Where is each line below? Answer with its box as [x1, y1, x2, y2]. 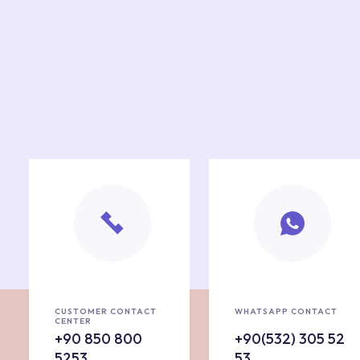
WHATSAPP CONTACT [235, 306, 337, 317]
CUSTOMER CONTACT [55, 306, 157, 317]
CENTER [55, 316, 92, 326]
